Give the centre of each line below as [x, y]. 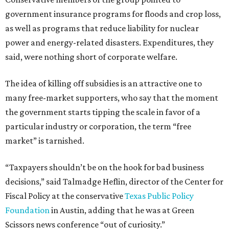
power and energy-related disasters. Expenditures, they [109, 42]
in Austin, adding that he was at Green [123, 210]
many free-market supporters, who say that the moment [112, 98]
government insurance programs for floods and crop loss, [113, 14]
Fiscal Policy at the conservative [65, 196]
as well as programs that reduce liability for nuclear [102, 28]
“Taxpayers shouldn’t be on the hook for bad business [105, 167]
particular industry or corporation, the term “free [98, 126]
